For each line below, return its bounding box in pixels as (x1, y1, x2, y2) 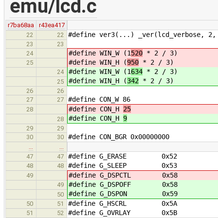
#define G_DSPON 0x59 (69, 189, 178, 198)
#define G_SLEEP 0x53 (68, 161, 177, 169)
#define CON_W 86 (68, 95, 130, 103)
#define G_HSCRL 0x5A (68, 199, 177, 207)
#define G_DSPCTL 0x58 (69, 171, 178, 179)
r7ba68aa (8, 21, 34, 29)
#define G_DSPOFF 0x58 (69, 180, 178, 188)
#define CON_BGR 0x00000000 (68, 132, 169, 141)
